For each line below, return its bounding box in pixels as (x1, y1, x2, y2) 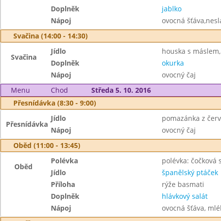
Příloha (51, 180, 75, 189)
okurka (161, 58, 184, 68)
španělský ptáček (161, 168, 218, 177)
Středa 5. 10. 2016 (91, 85, 151, 95)
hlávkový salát (161, 191, 208, 201)
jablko (161, 4, 182, 13)
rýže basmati (161, 180, 204, 189)
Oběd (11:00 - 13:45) (13, 141, 80, 150)
